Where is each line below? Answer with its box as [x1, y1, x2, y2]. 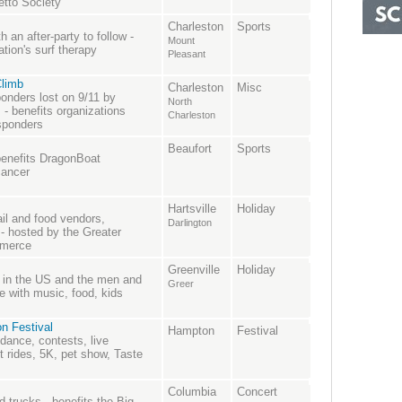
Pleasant [168, 48, 205, 60]
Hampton [168, 324, 214, 338]
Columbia [168, 385, 216, 399]
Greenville [168, 263, 220, 277]
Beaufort [168, 142, 212, 156]
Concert [237, 385, 277, 399]
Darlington [168, 217, 212, 229]
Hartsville [168, 202, 216, 216]
